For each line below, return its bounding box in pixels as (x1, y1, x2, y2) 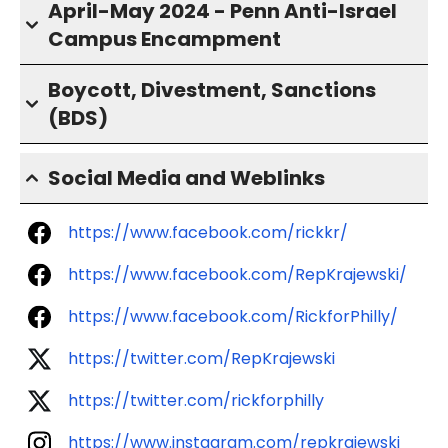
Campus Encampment (48, 25, 281, 54)
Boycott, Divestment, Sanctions (48, 76, 376, 105)
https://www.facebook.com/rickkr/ (68, 221, 348, 245)
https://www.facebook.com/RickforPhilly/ (68, 305, 398, 329)
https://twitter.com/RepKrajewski (68, 347, 335, 371)
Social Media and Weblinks (48, 164, 325, 193)
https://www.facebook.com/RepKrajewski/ (68, 263, 407, 287)
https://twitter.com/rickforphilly (68, 389, 324, 413)
